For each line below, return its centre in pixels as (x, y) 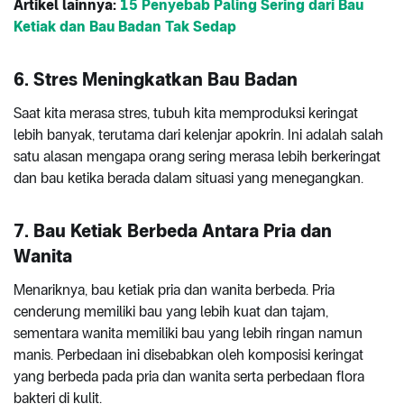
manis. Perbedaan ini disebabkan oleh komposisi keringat (188, 354)
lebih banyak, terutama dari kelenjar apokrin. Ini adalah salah (198, 134)
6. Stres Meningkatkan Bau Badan (156, 79)
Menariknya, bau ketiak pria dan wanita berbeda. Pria (174, 289)
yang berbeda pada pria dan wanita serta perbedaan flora (189, 376)
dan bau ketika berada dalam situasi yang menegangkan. (188, 178)
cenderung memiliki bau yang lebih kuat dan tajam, (171, 311)
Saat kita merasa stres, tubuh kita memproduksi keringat (186, 113)
